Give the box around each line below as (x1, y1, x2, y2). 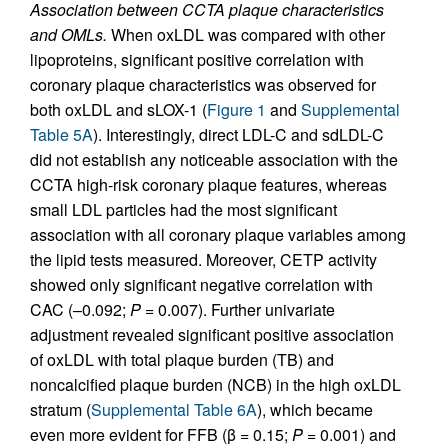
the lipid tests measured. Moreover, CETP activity (30, 248, 377, 272)
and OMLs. (30, 23, 107, 47)
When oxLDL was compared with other (107, 23, 385, 47)
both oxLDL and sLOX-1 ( (30, 98, 207, 122)
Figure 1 (207, 98, 266, 122)
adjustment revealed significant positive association (30, 323, 394, 347)
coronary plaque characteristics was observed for (30, 73, 376, 97)
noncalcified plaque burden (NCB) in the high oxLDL (30, 373, 401, 397)
